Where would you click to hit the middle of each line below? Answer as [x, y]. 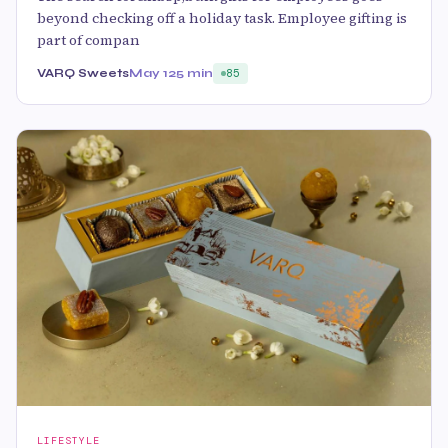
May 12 [152, 72]
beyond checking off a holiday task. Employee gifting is [222, 17]
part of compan [88, 39]
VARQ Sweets [83, 72]
